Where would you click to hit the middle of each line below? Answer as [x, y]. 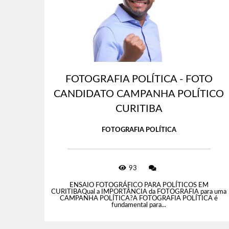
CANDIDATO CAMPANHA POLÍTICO [139, 94]
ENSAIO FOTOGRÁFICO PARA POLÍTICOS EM [139, 186]
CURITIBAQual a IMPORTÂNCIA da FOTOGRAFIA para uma [139, 192]
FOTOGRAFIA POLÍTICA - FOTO [139, 79]
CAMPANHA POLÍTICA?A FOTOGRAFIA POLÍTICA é [139, 199]
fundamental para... [139, 205]
